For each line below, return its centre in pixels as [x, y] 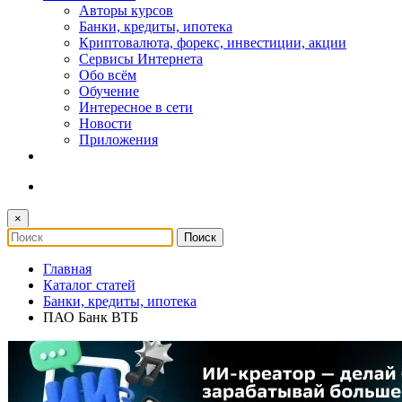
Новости [105, 123]
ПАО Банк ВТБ [91, 317]
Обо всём [108, 74]
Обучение [109, 91]
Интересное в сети [136, 107]
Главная [67, 268]
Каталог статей [89, 284]
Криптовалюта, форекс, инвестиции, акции [213, 42]
